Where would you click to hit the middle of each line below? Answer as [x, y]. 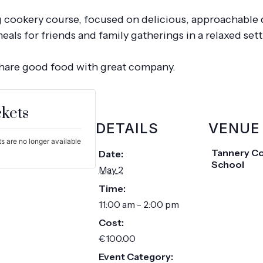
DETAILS [127, 128]
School [228, 164]
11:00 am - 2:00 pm [139, 204]
